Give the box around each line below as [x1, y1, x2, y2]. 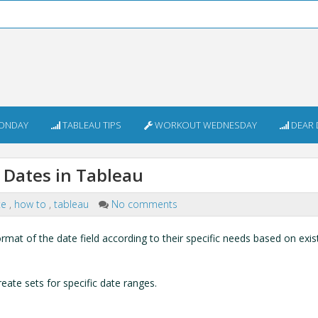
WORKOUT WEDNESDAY [153, 119, 257, 131]
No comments [111, 197, 177, 211]
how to [14, 197, 49, 211]
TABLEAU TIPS [60, 119, 121, 131]
